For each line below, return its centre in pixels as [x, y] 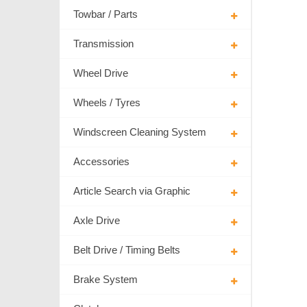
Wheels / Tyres [107, 103]
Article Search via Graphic [132, 191]
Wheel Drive [101, 73]
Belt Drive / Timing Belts [127, 250]
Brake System [106, 280]
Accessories [101, 162]
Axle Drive [97, 221]
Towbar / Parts [106, 14]
